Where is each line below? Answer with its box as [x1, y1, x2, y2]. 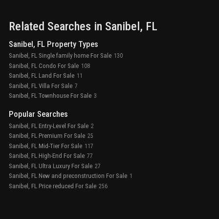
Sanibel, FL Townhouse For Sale [9, 92, 91, 100]
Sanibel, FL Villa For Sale [9, 82, 72, 89]
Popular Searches [9, 109, 68, 119]
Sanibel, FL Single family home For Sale [9, 52, 111, 60]
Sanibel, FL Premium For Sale [9, 132, 85, 140]
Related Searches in [9, 19, 105, 33]
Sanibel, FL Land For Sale [9, 72, 74, 80]
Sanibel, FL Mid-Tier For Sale [9, 142, 82, 150]
